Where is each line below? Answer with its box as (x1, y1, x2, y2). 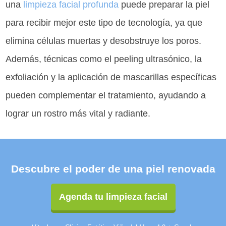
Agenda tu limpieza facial (59, 192, 167, 202)
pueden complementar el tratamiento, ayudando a (6, 90, 206, 101)
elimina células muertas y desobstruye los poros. (6, 36, 202, 46)
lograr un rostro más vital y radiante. (6, 108, 151, 119)
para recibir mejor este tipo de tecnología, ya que (6, 18, 203, 28)
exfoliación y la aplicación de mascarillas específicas (6, 72, 217, 83)
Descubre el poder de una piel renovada (11, 163, 215, 175)
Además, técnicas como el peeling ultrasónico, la (6, 54, 202, 65)
